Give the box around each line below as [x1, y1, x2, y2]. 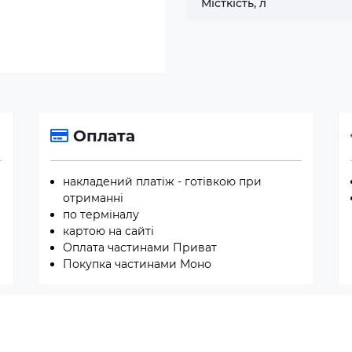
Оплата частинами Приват [63, 240, 217, 255]
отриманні [63, 191, 123, 205]
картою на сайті [63, 224, 154, 238]
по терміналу [63, 207, 139, 222]
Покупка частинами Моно [63, 257, 211, 271]
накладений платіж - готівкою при [63, 174, 262, 189]
